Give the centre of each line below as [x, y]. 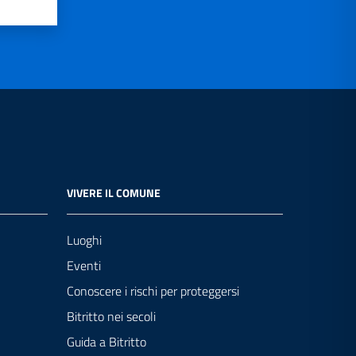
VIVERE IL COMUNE [114, 193]
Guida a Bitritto [106, 342]
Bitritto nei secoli [111, 317]
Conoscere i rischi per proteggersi [153, 291]
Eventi [84, 266]
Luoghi [84, 240]
